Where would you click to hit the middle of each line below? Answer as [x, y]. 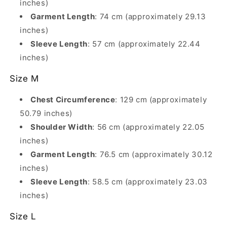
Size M [24, 79]
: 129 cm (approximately [161, 100]
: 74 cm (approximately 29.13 [150, 16]
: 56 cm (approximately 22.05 [148, 127]
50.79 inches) [46, 113]
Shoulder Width [62, 127]
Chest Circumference [73, 100]
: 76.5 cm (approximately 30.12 [154, 154]
